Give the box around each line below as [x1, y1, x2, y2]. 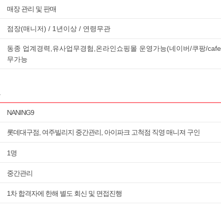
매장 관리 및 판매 [7, 4, 56, 13]
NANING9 [7, 109, 34, 116]
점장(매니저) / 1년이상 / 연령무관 [7, 25, 110, 33]
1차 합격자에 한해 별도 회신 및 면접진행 [7, 189, 122, 197]
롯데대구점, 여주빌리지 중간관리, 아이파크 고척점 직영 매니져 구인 [7, 128, 200, 136]
